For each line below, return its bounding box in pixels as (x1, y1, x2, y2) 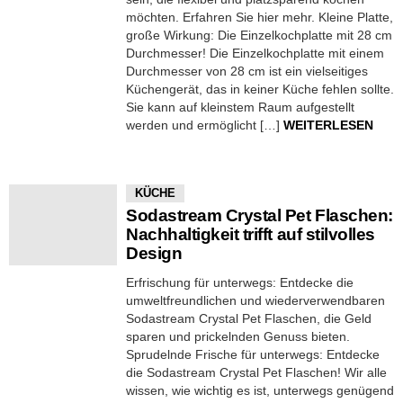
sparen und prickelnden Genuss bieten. (126, 329, 350, 344)
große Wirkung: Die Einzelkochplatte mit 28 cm (126, 28, 392, 42)
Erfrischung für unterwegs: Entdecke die (126, 275, 354, 290)
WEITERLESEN (283, 118, 373, 132)
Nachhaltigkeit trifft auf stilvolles (126, 225, 375, 244)
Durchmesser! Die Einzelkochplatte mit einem (126, 46, 384, 60)
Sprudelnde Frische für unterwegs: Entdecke (126, 347, 380, 362)
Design (126, 244, 183, 263)
